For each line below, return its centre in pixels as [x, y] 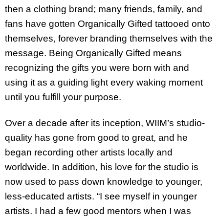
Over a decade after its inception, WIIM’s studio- [105, 123]
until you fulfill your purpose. [63, 97]
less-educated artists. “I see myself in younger [101, 196]
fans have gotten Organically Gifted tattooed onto [108, 23]
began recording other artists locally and [89, 152]
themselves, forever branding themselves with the [109, 38]
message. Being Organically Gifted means [93, 53]
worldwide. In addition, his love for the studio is [102, 167]
